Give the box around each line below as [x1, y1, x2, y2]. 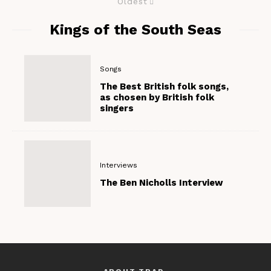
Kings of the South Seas [50, 21, 221, 38]
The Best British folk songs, [100, 80, 229, 92]
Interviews [100, 160, 138, 169]
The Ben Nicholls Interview [100, 177, 224, 188]
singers [100, 102, 134, 114]
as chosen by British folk [100, 91, 215, 103]
